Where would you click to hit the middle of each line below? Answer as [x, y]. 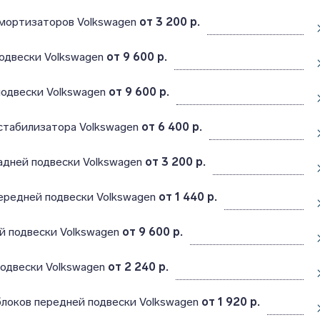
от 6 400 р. [171, 127]
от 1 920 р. [230, 302]
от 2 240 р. [138, 267]
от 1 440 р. [187, 197]
